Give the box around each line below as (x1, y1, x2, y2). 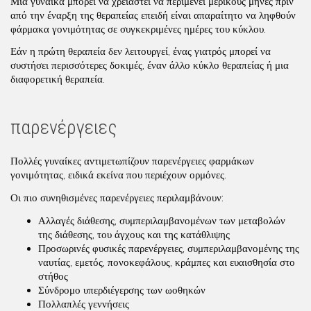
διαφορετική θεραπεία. (10, 73, 105, 86)
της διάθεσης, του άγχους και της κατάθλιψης (38, 228, 230, 241)
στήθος (38, 269, 68, 283)
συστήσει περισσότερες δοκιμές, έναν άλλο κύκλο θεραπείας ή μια (10, 59, 289, 72)
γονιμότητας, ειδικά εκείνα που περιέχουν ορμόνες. (10, 169, 226, 182)
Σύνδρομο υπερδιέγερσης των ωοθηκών (38, 283, 205, 296)
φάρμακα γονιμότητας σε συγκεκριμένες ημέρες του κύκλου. (10, 22, 266, 35)
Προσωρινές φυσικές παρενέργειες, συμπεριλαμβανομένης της (38, 242, 299, 255)
